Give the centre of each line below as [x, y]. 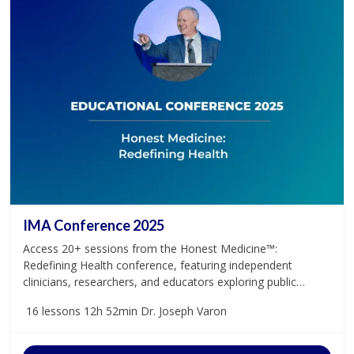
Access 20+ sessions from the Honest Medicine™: [150, 248]
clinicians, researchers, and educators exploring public [160, 281]
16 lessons [53, 311]
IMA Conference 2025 [94, 225]
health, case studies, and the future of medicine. [146, 298]
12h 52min [111, 311]
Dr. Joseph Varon [184, 311]
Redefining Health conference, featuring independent [158, 265]
